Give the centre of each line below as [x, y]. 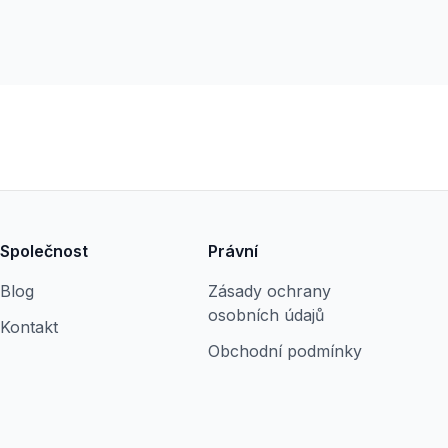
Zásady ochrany [269, 291]
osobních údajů [266, 315]
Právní [233, 251]
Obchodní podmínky [285, 351]
